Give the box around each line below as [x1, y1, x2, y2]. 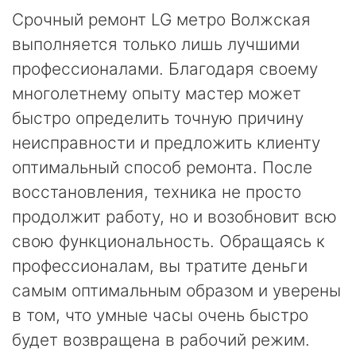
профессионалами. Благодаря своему [12, 59, 318, 79]
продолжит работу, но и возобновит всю [12, 207, 337, 226]
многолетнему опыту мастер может [12, 83, 301, 103]
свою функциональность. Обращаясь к [12, 231, 325, 251]
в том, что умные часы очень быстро [12, 305, 308, 325]
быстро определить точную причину [12, 108, 304, 128]
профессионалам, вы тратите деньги [12, 256, 308, 276]
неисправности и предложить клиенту [12, 133, 320, 153]
